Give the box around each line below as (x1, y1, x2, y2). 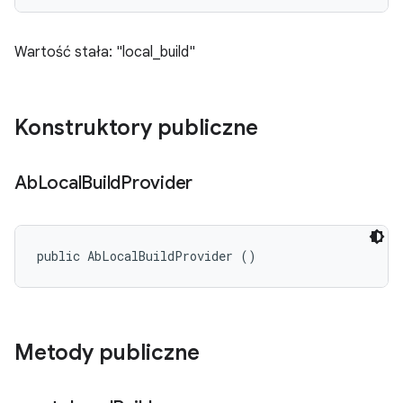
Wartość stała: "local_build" (14, 43, 195, 61)
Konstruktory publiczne (14, 114, 258, 141)
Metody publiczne (14, 339, 200, 366)
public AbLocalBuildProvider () (37, 247, 256, 264)
